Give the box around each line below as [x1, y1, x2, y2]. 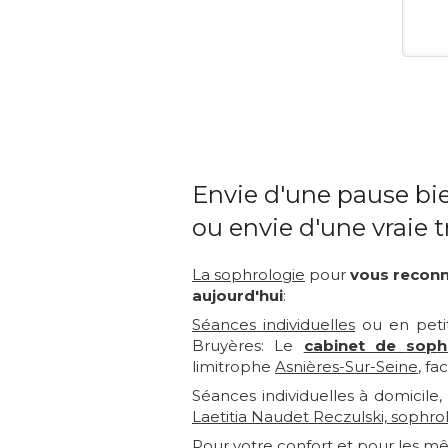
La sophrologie [192, 265, 305, 285]
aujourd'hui [192, 286, 283, 306]
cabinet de [303, 336, 407, 356]
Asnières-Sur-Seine [275, 357, 418, 377]
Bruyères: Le [192, 336, 304, 356]
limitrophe [192, 357, 275, 377]
